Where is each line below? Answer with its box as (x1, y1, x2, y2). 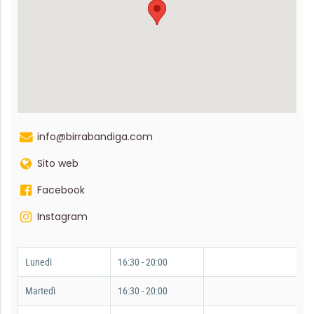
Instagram (37, 209, 88, 224)
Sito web (37, 156, 78, 170)
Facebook (37, 182, 85, 197)
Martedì (25, 283, 55, 297)
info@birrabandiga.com (37, 129, 153, 144)
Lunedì (25, 254, 52, 268)
